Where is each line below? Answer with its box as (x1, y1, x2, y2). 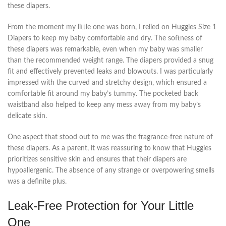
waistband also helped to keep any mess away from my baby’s (8, 101, 201, 108)
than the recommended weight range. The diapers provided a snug (8, 56, 213, 64)
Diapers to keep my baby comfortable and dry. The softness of (8, 34, 202, 42)
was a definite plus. (8, 178, 67, 185)
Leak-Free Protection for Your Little (8, 198, 194, 212)
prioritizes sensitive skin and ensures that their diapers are (8, 155, 187, 163)
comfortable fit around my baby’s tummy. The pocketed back (8, 90, 198, 97)
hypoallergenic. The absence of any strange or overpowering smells (8, 166, 214, 174)
